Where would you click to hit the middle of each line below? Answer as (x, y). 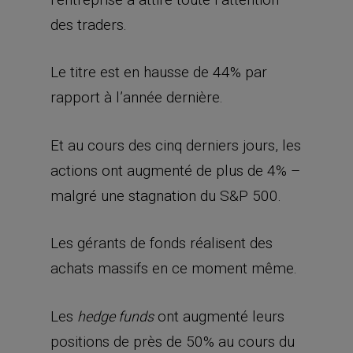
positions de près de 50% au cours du (173, 341)
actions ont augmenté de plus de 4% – (175, 170)
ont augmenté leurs (219, 316)
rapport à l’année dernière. (137, 97)
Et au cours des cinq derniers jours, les (176, 145)
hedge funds (115, 316)
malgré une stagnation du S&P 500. (166, 195)
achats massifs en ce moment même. (174, 268)
